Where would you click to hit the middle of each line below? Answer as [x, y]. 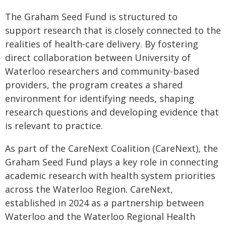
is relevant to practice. [54, 126]
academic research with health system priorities [110, 176]
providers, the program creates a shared [94, 85]
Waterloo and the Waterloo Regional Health [100, 216]
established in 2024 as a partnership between [104, 203]
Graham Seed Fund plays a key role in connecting [112, 162]
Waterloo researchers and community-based [102, 71]
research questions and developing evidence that [112, 112]
